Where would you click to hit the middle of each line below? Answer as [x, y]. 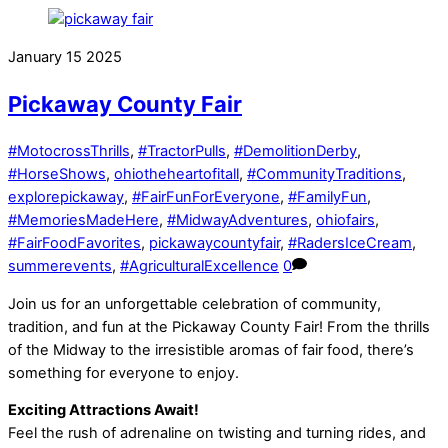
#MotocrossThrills [69, 151]
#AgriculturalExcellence [199, 266]
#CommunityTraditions [324, 174]
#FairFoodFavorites [74, 243]
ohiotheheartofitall [176, 174]
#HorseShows [57, 174]
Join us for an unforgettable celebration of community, [194, 303]
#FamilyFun [327, 197]
